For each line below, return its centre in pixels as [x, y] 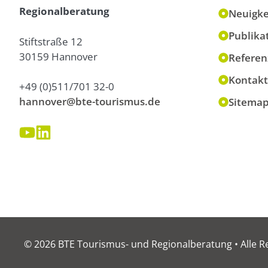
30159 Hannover [58, 56]
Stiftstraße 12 [51, 41]
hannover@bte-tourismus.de [90, 102]
